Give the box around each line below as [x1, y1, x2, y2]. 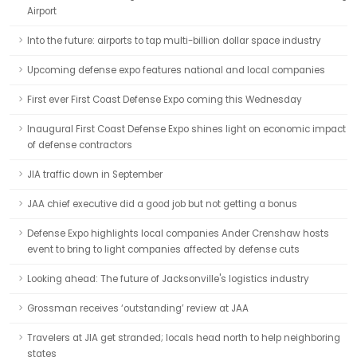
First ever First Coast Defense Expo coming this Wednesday [27, 93, 302, 106]
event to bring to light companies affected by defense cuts [27, 243, 300, 256]
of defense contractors [27, 139, 132, 151]
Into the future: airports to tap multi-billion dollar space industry [27, 34, 321, 47]
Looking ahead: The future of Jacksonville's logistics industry [27, 273, 309, 285]
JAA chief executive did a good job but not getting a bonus [27, 198, 297, 210]
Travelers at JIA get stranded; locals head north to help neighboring [27, 331, 340, 344]
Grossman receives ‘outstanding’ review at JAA [27, 302, 249, 315]
